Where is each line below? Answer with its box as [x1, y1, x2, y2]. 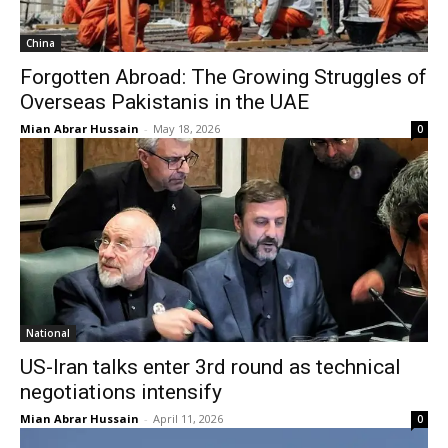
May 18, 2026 [153, 121, 220, 137]
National [26, 326, 70, 341]
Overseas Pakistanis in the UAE [20, 90, 309, 115]
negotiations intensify [20, 380, 222, 405]
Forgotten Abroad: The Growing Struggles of [20, 65, 427, 90]
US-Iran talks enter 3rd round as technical [20, 355, 401, 380]
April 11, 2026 [153, 411, 223, 427]
